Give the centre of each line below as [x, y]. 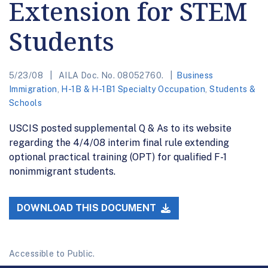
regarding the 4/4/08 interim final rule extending [119, 142]
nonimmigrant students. [62, 171]
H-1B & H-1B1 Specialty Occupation [133, 89]
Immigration [33, 89]
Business [195, 75]
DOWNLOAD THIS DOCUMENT [88, 208]
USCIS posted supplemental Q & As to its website [120, 128]
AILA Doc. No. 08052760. [111, 75]
